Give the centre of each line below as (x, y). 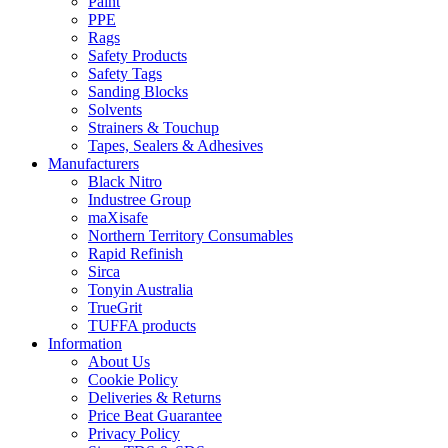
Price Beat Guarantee (155, 415)
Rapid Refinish (135, 253)
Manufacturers (93, 163)
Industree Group (139, 199)
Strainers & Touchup (153, 127)
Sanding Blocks (138, 91)
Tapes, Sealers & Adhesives (175, 145)
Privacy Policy (134, 433)
